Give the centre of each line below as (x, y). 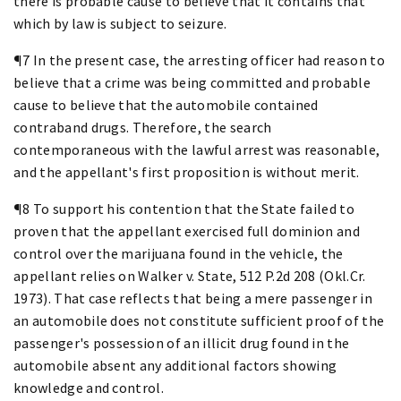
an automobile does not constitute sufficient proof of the (199, 320)
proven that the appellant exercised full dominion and (187, 230)
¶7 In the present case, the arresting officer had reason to (199, 60)
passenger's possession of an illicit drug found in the (182, 342)
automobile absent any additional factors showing (175, 365)
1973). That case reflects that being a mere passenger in (193, 298)
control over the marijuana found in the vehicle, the (179, 253)
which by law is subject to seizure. (120, 23)
